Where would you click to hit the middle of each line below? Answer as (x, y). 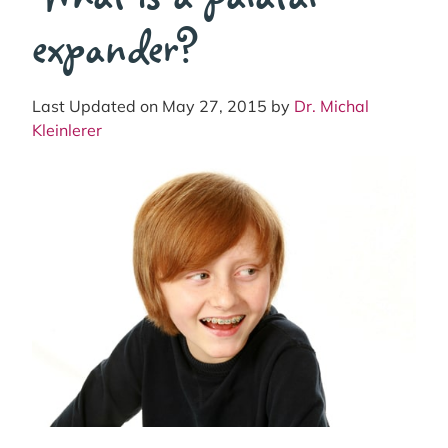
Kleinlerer (67, 129)
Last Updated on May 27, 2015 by (163, 105)
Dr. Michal (331, 105)
